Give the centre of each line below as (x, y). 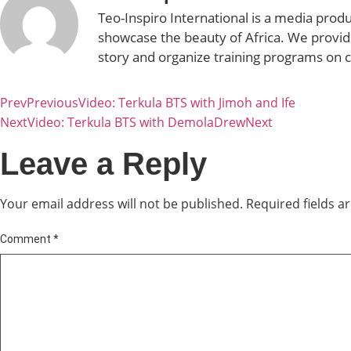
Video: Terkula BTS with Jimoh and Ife (187, 102)
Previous (52, 102)
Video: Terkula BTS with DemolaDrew (136, 122)
